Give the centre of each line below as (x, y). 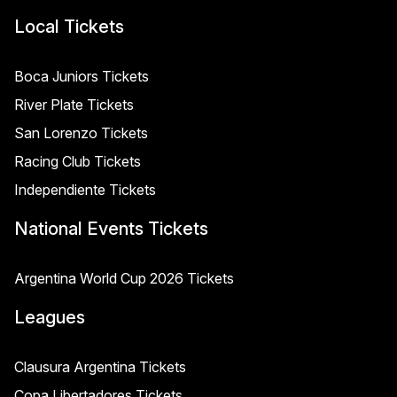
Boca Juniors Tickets (82, 76)
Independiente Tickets (85, 190)
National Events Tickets (111, 229)
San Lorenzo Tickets (81, 133)
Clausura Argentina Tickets (100, 367)
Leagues (50, 317)
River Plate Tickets (74, 105)
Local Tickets (69, 27)
